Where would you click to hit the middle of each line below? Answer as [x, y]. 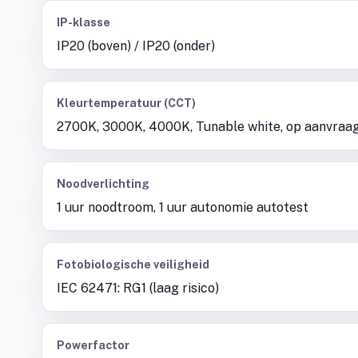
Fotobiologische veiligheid [133, 265]
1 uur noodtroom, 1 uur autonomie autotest [183, 207]
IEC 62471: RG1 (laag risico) [138, 288]
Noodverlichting [103, 184]
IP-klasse [84, 22]
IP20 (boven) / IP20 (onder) [136, 46]
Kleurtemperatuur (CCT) [126, 103]
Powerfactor [93, 345]
